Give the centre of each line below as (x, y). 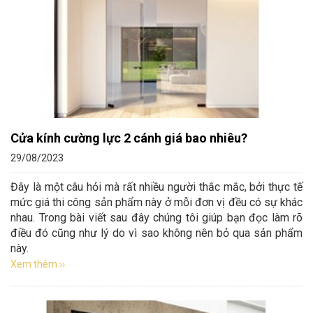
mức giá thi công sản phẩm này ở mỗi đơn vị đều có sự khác (156, 202)
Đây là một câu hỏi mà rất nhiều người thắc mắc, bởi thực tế (156, 187)
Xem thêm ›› (38, 264)
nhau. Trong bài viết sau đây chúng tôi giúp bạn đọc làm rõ (156, 218)
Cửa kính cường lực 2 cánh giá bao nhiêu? (129, 138)
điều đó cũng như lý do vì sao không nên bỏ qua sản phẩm (156, 233)
